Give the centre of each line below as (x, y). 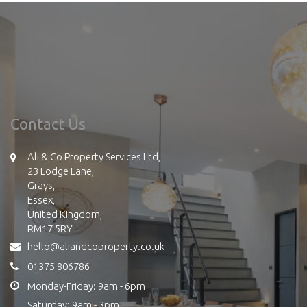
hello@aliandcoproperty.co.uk (96, 246)
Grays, (41, 185)
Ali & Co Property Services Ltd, (94, 156)
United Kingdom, (65, 214)
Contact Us (48, 123)
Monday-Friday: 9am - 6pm (86, 286)
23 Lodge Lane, (61, 171)
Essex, (41, 199)
